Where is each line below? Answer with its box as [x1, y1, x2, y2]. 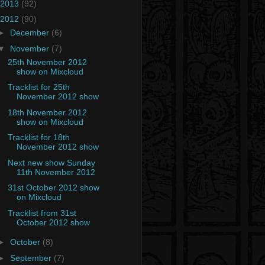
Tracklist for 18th [7, 132, 70, 143]
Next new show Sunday [7, 157, 95, 167]
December [9, 28, 51, 38]
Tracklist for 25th [7, 82, 70, 92]
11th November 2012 [16, 167, 95, 177]
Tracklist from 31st [7, 208, 76, 218]
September [9, 253, 54, 263]
